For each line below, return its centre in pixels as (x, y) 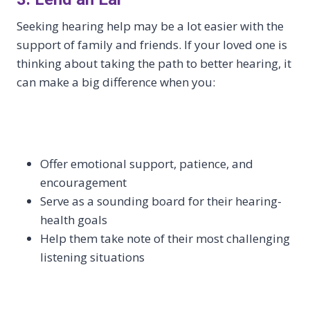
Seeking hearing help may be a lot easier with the (150, 26)
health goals (74, 219)
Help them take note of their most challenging (165, 238)
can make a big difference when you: (116, 82)
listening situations (92, 257)
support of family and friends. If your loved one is (152, 44)
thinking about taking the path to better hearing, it (154, 63)
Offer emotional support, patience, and (147, 163)
